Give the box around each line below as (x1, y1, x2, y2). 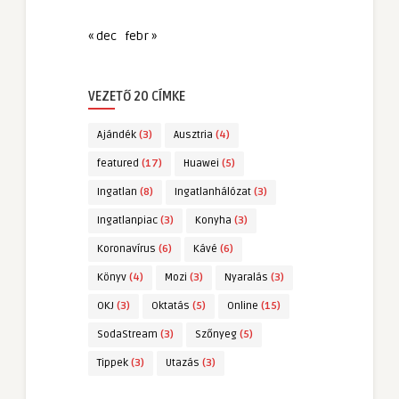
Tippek (97, 355, 128, 370)
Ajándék (97, 127, 136, 142)
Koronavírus (97, 241, 156, 256)
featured (97, 156, 139, 170)
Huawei (183, 156, 219, 170)
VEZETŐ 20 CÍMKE (88, 88, 185, 104)
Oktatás (151, 298, 190, 313)
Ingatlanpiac (97, 213, 158, 227)
